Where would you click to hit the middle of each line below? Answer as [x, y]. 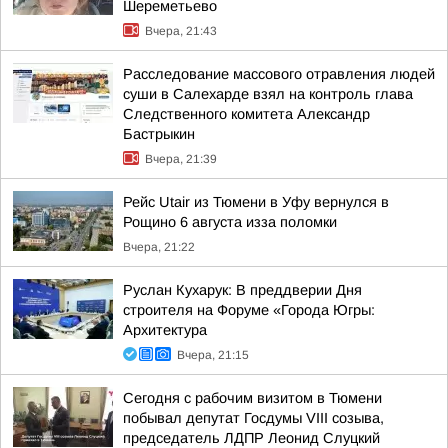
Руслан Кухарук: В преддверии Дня [242, 290]
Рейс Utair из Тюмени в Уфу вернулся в [256, 202]
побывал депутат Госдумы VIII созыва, [253, 418]
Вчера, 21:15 [213, 355]
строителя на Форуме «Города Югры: [249, 310]
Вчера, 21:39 [181, 159]
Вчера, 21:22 [159, 247]
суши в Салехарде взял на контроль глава [268, 94]
